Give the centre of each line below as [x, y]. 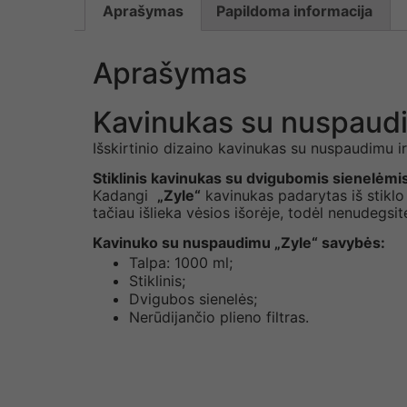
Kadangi [125, 195]
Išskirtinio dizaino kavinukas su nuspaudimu [245, 148]
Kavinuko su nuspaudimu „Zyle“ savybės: [239, 243]
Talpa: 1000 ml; [181, 263]
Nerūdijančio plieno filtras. [219, 318]
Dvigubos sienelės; [193, 299]
